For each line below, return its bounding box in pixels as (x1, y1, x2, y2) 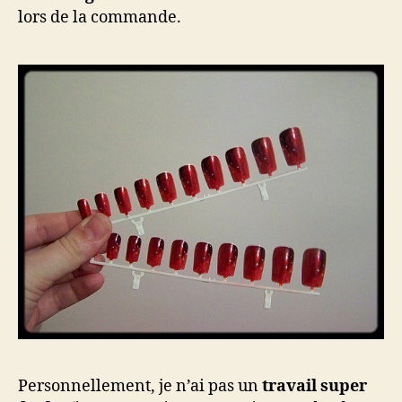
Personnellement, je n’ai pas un (18, 376, 262, 398)
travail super (262, 376, 367, 398)
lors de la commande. (18, 6, 181, 28)
